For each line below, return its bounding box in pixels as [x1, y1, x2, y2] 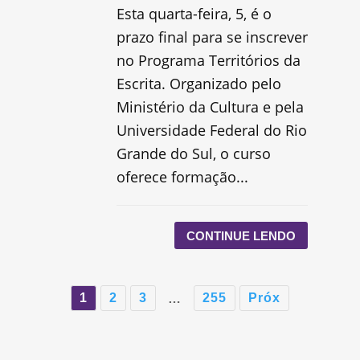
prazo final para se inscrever [116, 27, 308, 47]
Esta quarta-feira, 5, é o [116, 4, 272, 24]
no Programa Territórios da [116, 51, 301, 71]
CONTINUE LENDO [186, 228, 297, 243]
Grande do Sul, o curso [116, 144, 271, 164]
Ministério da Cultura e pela [116, 97, 304, 117]
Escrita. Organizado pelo [116, 74, 281, 94]
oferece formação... [116, 167, 248, 187]
